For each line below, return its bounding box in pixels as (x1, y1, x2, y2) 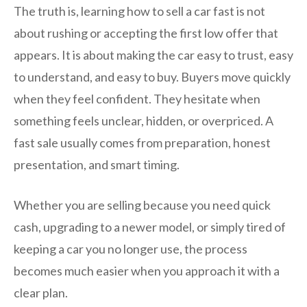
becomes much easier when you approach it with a (14, 263, 280, 279)
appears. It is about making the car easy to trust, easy (14, 47, 293, 63)
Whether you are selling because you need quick (14, 197, 271, 213)
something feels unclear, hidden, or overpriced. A (14, 113, 273, 129)
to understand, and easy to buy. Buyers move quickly (14, 69, 291, 85)
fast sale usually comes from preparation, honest (14, 135, 271, 151)
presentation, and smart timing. (14, 157, 180, 173)
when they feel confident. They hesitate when (14, 91, 260, 107)
